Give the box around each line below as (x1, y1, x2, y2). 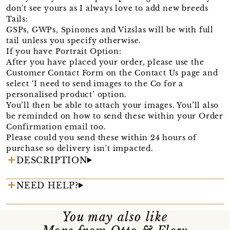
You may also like (62, 209, 168, 224)
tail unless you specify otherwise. (6, 35, 142, 45)
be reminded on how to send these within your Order (6, 111, 223, 121)
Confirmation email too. (6, 122, 106, 131)
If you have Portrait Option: (6, 46, 122, 56)
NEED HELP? (16, 180, 79, 190)
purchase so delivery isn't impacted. (6, 143, 154, 153)
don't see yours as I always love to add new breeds (6, 3, 208, 13)
